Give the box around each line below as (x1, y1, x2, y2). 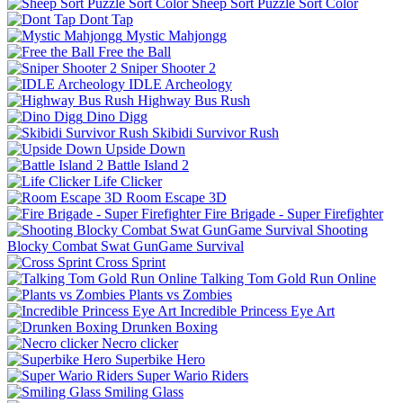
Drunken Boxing (121, 318, 218, 335)
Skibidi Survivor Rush (152, 124, 279, 140)
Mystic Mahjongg (126, 27, 227, 43)
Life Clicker (94, 173, 162, 189)
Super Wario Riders (137, 367, 248, 383)
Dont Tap (79, 11, 133, 27)
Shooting (317, 221, 368, 237)
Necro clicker (102, 335, 178, 351)
